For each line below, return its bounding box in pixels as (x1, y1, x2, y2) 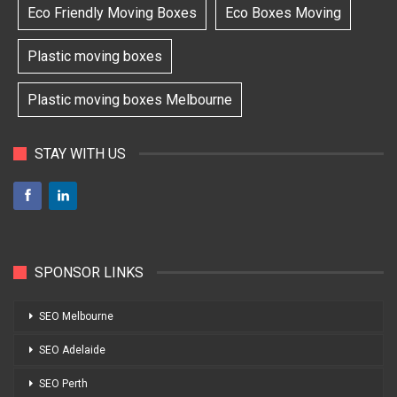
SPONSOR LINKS (35, 263, 144, 281)
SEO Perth (39, 377, 88, 390)
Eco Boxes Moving (225, 4, 341, 22)
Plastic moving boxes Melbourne (27, 91, 232, 109)
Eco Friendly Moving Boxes (27, 4, 197, 22)
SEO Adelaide (39, 343, 105, 356)
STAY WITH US (35, 145, 126, 163)
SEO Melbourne (39, 309, 113, 323)
